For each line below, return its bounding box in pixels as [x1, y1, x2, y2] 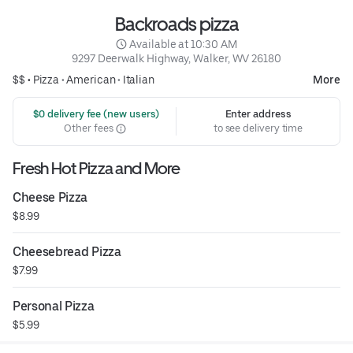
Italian [122, 73, 155, 87]
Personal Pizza [13, 299, 95, 314]
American [66, 73, 116, 87]
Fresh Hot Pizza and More [13, 158, 180, 179]
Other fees [64, 122, 116, 135]
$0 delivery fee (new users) [30, 108, 160, 121]
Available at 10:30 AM [129, 38, 237, 51]
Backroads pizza [114, 13, 239, 36]
